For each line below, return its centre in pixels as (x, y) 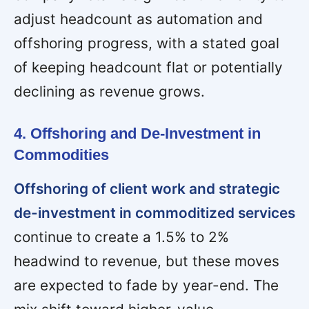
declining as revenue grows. (109, 91)
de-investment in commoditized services (154, 213)
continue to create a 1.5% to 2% (121, 237)
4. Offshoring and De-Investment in (137, 134)
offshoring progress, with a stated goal (147, 43)
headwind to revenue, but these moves (147, 261)
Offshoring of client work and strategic (147, 189)
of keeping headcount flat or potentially (148, 67)
